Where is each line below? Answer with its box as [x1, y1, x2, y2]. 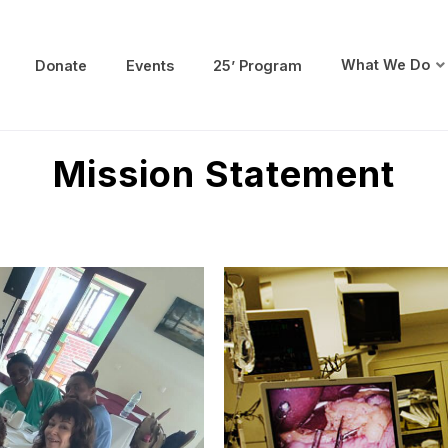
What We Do [341, 55, 431, 73]
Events [126, 56, 175, 74]
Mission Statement [53, 152, 395, 196]
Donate [35, 56, 88, 74]
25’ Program [213, 56, 303, 74]
